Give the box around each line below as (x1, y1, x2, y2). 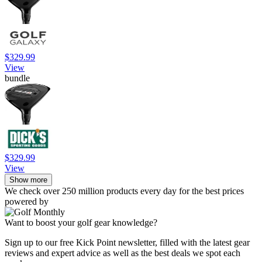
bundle (5, 73, 30, 83)
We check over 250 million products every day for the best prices (5, 185, 244, 196)
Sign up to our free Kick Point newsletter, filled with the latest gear (5, 237, 250, 247)
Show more (9, 175, 47, 184)
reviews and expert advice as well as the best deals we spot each (5, 247, 240, 258)
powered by (5, 196, 49, 206)
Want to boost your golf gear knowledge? (5, 217, 157, 227)
